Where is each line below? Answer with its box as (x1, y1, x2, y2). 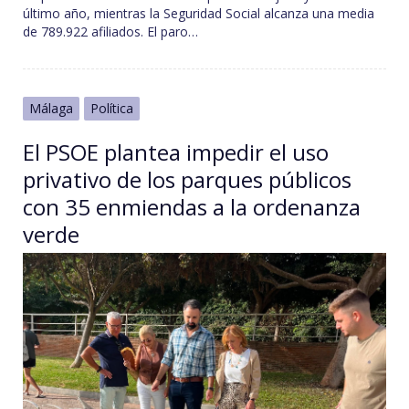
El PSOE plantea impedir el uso (22, 137, 329, 168)
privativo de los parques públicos (22, 164, 351, 195)
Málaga (28, 100, 73, 118)
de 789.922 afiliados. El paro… (22, 23, 198, 41)
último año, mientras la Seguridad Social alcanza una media (22, 5, 374, 23)
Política (89, 100, 133, 118)
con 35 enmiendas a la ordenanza (22, 192, 361, 223)
